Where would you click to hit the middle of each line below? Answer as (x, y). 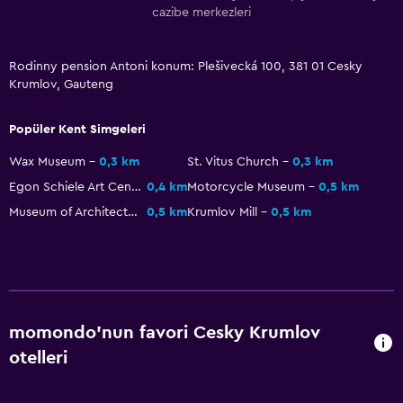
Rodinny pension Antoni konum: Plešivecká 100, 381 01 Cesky (186, 66)
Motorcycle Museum (246, 187)
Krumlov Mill (222, 212)
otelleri (38, 358)
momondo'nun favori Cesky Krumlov (165, 332)
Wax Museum (47, 161)
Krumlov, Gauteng (61, 84)
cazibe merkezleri (201, 12)
